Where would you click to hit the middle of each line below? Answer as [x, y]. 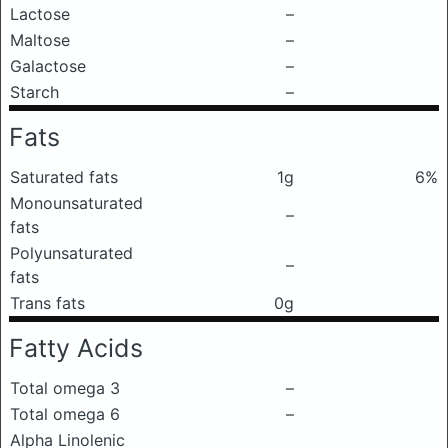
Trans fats [47, 303]
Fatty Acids [76, 348]
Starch [34, 92]
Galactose [48, 66]
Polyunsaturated [71, 253]
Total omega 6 [65, 414]
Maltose [40, 40]
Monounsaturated [76, 203]
